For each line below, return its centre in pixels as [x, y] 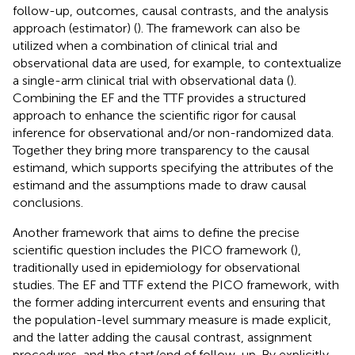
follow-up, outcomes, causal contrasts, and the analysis [171, 10]
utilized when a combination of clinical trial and [145, 45]
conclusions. [48, 202]
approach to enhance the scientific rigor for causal [155, 115]
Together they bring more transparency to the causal [161, 150]
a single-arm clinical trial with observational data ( [151, 80]
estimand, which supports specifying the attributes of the [173, 167]
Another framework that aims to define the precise [156, 232]
